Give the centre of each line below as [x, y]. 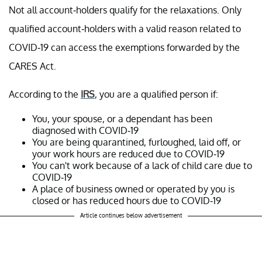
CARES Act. [34, 66]
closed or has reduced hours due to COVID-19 [127, 201]
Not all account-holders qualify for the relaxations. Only [125, 10]
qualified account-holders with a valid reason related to [125, 29]
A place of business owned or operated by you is [133, 189]
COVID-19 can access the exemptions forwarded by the [124, 48]
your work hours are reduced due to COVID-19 [128, 154]
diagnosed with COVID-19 [85, 131]
